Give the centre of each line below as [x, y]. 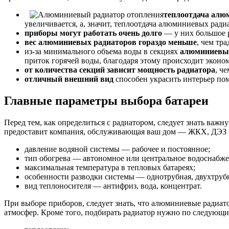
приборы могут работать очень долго [93, 33]
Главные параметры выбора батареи [106, 100]
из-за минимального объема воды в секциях [102, 51]
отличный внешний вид [69, 79]
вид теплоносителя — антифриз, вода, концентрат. [113, 186]
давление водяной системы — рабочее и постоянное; [117, 149]
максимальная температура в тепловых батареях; [110, 167]
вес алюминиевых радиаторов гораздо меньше [111, 42]
